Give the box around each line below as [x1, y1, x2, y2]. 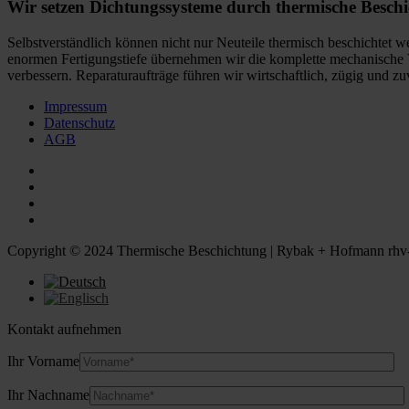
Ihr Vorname [7, 352, 79, 369]
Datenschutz [44, 114, 115, 131]
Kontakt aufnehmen [7, 320, 121, 337]
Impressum [44, 98, 107, 114]
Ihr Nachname [7, 386, 89, 403]
